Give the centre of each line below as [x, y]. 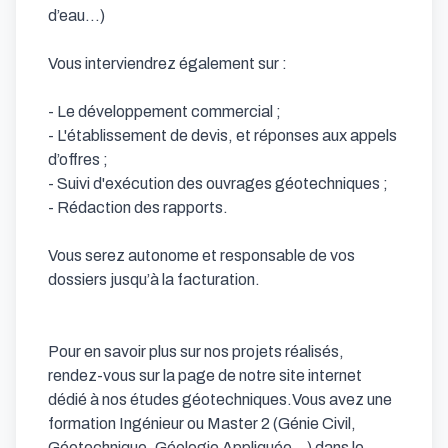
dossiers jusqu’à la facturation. [154, 279]
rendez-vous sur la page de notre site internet [205, 375]
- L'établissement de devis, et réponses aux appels [222, 135]
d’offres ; [79, 159]
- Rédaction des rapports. [139, 207]
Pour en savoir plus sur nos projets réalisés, [196, 351]
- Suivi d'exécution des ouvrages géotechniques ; [219, 183]
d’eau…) [78, 15]
